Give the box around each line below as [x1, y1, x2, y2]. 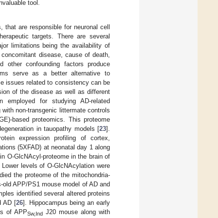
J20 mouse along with [42, 208, 110, 216]
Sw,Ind [27, 210, 43, 217]
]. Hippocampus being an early [22, 199, 110, 206]
